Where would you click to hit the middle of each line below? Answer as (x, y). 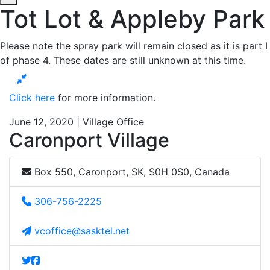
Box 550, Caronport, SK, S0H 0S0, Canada (130, 171)
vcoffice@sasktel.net (82, 231)
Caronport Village (89, 140)
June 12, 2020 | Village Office (77, 121)
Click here (32, 97)
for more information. (107, 97)
